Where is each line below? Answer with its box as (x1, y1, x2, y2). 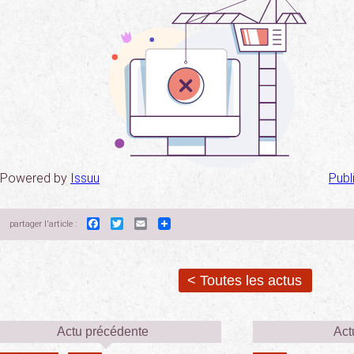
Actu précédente (57, 325, 149, 338)
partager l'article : (9, 219, 79, 229)
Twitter (123, 215, 161, 231)
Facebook (100, 215, 157, 231)
